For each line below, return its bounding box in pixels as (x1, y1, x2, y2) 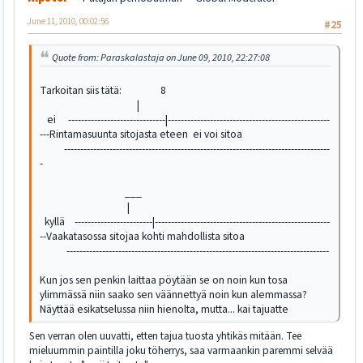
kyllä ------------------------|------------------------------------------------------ (40, 214, 330, 230)
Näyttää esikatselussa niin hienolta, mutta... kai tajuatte (40, 301, 288, 318)
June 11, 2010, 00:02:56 (28, 15, 109, 28)
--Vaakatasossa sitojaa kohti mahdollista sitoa (40, 228, 245, 245)
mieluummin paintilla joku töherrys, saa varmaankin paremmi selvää (29, 343, 333, 359)
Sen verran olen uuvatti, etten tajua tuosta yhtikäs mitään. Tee (29, 328, 301, 344)
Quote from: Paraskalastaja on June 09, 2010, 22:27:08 (52, 50, 270, 66)
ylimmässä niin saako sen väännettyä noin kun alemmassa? (40, 287, 307, 303)
